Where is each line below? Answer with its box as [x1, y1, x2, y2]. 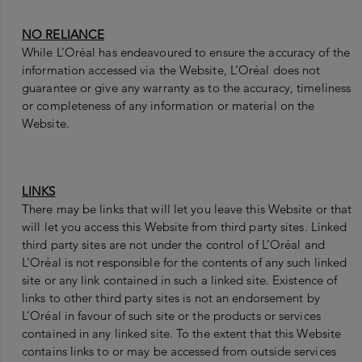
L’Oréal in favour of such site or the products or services [22, 308, 321, 324]
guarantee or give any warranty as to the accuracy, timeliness [22, 80, 351, 96]
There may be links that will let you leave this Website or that [22, 201, 352, 217]
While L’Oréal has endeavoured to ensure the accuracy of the [22, 44, 350, 61]
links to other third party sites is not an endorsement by [22, 290, 320, 306]
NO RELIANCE [22, 27, 105, 43]
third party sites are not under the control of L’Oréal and [22, 237, 325, 253]
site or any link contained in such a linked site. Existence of [22, 272, 338, 288]
